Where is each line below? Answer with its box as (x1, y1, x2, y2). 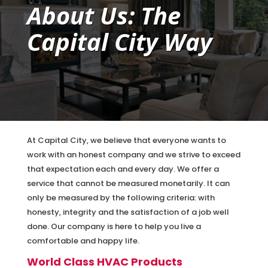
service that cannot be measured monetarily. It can (26, 177, 230, 189)
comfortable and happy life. (26, 234, 139, 246)
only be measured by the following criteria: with (26, 191, 215, 203)
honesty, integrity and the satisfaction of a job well (26, 206, 229, 218)
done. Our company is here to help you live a (26, 220, 201, 232)
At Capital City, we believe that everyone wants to (26, 134, 226, 146)
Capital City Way (26, 25, 212, 58)
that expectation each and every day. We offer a (26, 163, 219, 175)
